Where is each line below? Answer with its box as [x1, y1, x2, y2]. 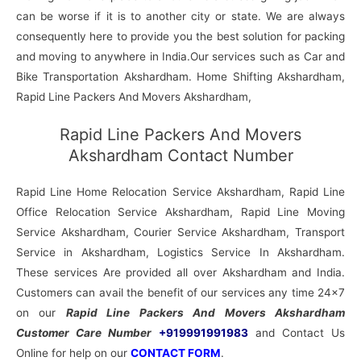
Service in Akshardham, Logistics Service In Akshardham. [16, 246, 345, 259]
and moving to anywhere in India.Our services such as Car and [16, 49, 345, 63]
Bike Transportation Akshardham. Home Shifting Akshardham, [16, 69, 345, 83]
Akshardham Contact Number [68, 146, 293, 166]
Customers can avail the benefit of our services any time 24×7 [16, 286, 345, 300]
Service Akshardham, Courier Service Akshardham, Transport [16, 226, 345, 239]
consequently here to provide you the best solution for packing [16, 29, 345, 43]
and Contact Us [248, 326, 345, 340]
